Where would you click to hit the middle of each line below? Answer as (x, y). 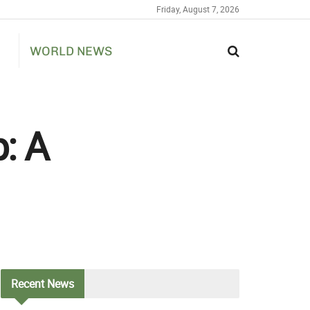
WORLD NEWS (71, 51)
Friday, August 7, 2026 (198, 9)
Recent (28, 284)
